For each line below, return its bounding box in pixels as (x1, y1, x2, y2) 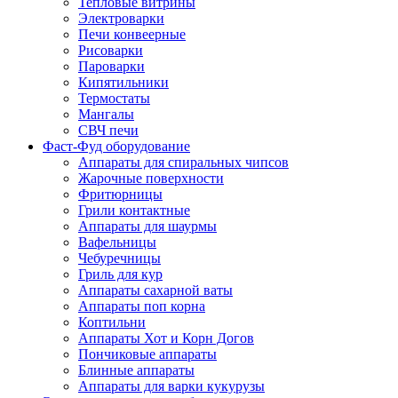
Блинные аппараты (78, 362, 195, 378)
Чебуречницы (78, 251, 161, 266)
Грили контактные (78, 203, 190, 218)
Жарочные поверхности (78, 171, 224, 186)
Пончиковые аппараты (78, 346, 217, 362)
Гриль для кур (78, 267, 163, 282)
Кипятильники (78, 75, 169, 90)
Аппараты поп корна (78, 298, 205, 314)
